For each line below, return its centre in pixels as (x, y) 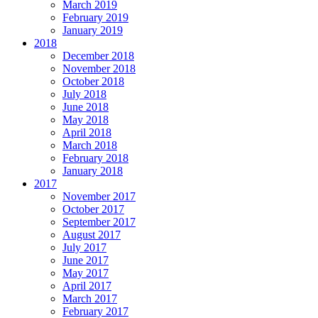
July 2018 (84, 94)
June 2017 (86, 261)
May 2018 (86, 120)
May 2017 (86, 273)
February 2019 (95, 18)
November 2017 (99, 197)
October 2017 (93, 209)
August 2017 (92, 235)
